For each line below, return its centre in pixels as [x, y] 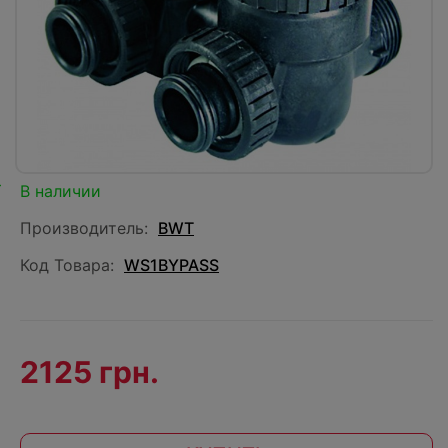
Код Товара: [67, 265]
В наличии [60, 191]
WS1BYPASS [171, 265]
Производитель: [84, 228]
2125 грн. [89, 372]
